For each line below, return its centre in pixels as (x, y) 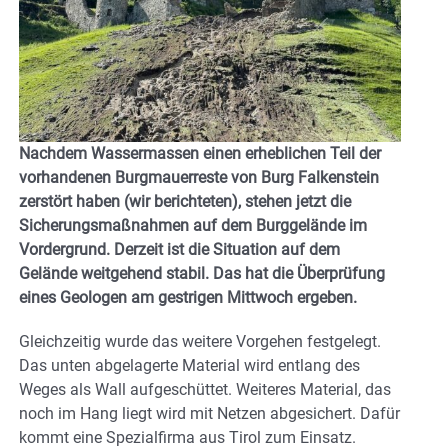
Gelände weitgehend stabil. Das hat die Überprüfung (202, 274)
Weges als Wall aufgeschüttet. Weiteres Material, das (205, 390)
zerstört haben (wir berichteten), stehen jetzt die (185, 202)
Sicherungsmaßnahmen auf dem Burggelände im (193, 226)
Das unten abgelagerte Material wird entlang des (189, 366)
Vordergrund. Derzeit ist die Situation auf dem (179, 250)
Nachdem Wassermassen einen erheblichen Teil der (200, 154)
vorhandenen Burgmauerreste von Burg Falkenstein (199, 178)
